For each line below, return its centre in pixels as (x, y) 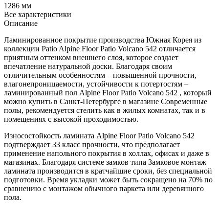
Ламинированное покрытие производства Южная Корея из (103, 40)
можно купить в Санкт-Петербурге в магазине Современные (106, 101)
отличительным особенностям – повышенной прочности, (100, 75)
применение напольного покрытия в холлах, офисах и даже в (107, 153)
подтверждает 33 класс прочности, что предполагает (92, 144)
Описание (21, 23)
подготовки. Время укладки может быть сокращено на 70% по (108, 179)
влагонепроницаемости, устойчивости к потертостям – (96, 84)
